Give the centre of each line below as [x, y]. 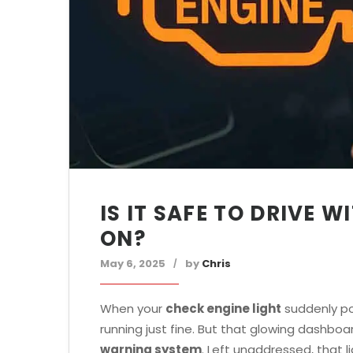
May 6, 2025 [133, 264]
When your [133, 308]
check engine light [223, 308]
